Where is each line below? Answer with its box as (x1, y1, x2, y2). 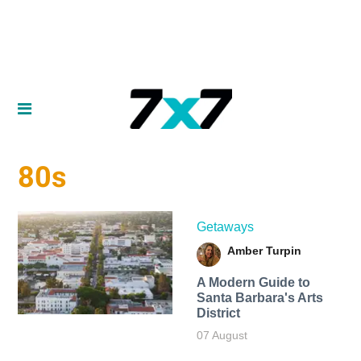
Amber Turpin (226, 243, 301, 257)
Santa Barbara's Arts (196, 290, 323, 305)
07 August (196, 328, 247, 342)
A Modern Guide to (196, 275, 310, 289)
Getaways (196, 219, 254, 234)
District (196, 305, 240, 320)
